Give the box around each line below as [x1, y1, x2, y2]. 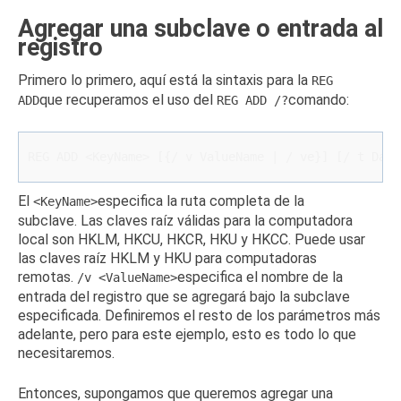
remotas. [18, 269, 77, 286]
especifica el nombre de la [177, 269, 343, 286]
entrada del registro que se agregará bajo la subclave [18, 288, 350, 305]
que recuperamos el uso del [39, 91, 217, 108]
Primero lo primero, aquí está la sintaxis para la [18, 72, 311, 89]
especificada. [18, 307, 105, 324]
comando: [288, 91, 349, 108]
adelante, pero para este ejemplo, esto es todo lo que [18, 326, 356, 343]
